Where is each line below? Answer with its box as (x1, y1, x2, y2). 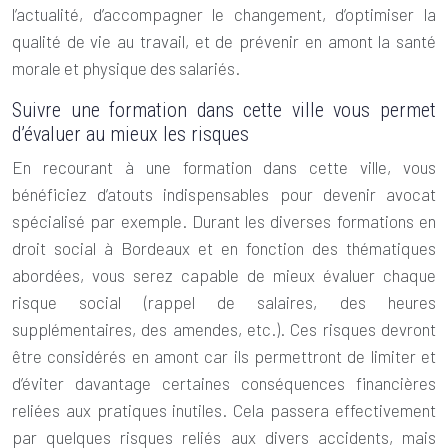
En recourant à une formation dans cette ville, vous (12, 157, 436, 177)
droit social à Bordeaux (12, 238, 198, 258)
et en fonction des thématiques (198, 238, 436, 258)
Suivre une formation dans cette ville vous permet (12, 98, 436, 122)
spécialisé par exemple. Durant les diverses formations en (12, 211, 436, 231)
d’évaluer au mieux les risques (12, 122, 249, 146)
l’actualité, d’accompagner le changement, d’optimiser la (12, 4, 436, 24)
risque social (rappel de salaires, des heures (12, 292, 436, 312)
